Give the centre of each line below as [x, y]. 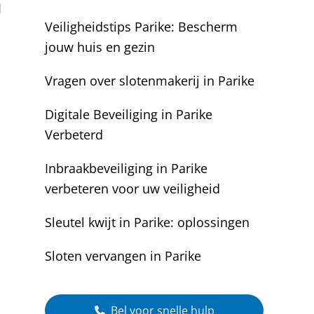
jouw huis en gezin [100, 47]
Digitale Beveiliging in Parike [129, 114]
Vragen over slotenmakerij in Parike [150, 81]
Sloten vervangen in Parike [123, 256]
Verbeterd [74, 135]
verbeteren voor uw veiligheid [132, 189]
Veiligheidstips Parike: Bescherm [141, 27]
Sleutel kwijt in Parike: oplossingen [147, 222]
